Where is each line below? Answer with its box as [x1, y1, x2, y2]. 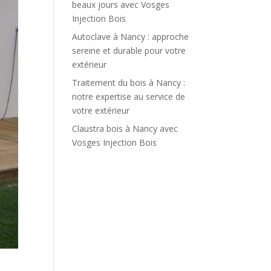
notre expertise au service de [72, 91, 186, 102]
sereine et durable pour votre [72, 45, 186, 56]
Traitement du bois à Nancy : [72, 77, 186, 88]
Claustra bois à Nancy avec [72, 123, 178, 134]
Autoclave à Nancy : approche [72, 31, 189, 42]
